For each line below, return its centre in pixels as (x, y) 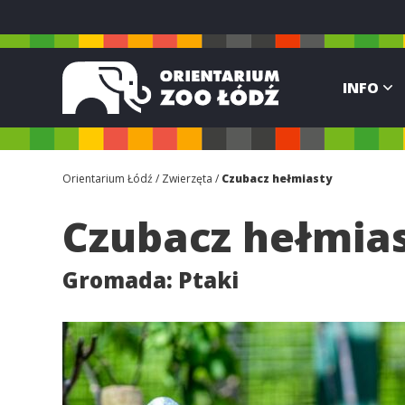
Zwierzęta (187, 178)
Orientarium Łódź (108, 178)
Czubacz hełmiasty (277, 178)
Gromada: (120, 279)
